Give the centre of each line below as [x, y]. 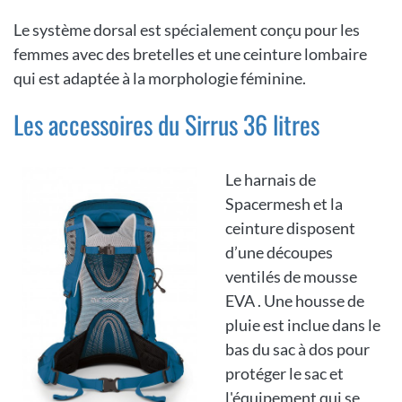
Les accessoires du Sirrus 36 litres [166, 125]
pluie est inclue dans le [303, 325]
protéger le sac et [284, 374]
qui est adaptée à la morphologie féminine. [160, 79]
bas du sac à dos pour [297, 350]
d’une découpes [279, 253]
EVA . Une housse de [295, 301]
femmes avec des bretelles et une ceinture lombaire [190, 54]
